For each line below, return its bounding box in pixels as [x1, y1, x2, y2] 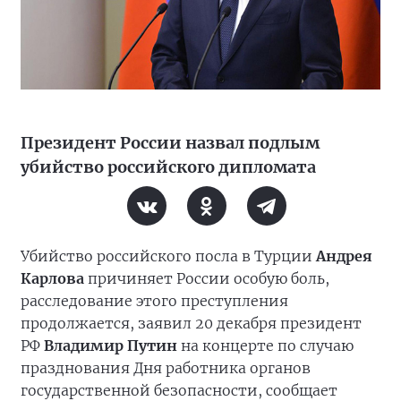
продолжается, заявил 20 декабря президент [21, 314, 362, 333]
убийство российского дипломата [21, 157, 316, 178]
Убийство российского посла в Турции [21, 247, 316, 266]
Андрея [316, 247, 372, 266]
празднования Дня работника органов [21, 359, 311, 378]
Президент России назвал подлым [21, 132, 320, 154]
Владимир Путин [44, 337, 177, 355]
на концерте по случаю [177, 337, 354, 355]
